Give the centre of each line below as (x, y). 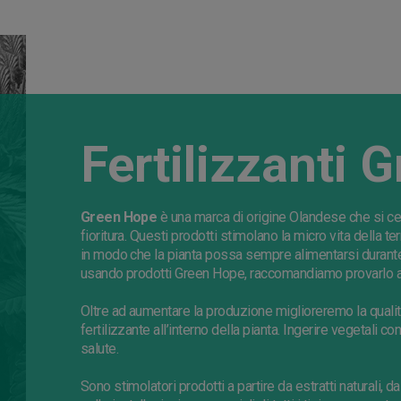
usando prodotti (128, 274)
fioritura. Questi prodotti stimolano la (187, 236)
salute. (99, 349)
